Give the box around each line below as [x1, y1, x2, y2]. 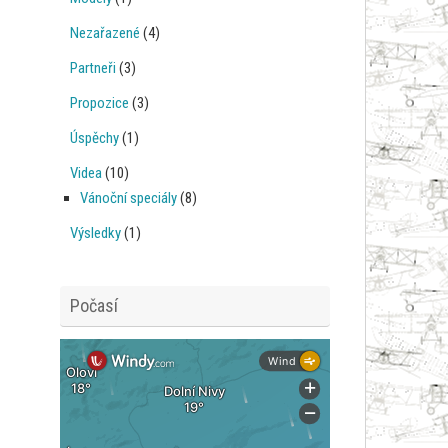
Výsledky [70, 223, 121, 242]
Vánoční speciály [80, 188, 177, 207]
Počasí [70, 294, 118, 316]
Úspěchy [70, 128, 119, 147]
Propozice [70, 93, 129, 112]
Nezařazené [70, 23, 140, 42]
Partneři [70, 58, 116, 77]
